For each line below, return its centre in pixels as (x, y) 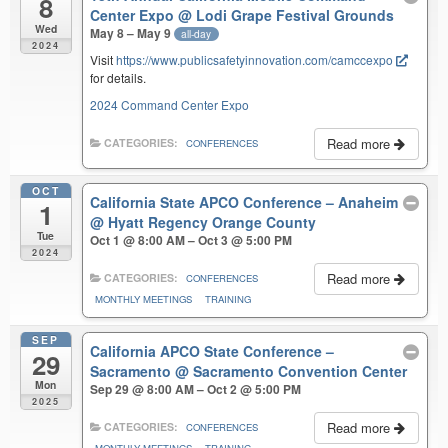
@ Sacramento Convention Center (291, 371)
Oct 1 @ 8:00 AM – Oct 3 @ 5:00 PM (191, 239)
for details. (118, 78)
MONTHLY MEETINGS (144, 298)
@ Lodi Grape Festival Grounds (286, 14)
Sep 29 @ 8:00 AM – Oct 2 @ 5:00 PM (196, 389)
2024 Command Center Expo (170, 105)
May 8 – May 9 (132, 32)
